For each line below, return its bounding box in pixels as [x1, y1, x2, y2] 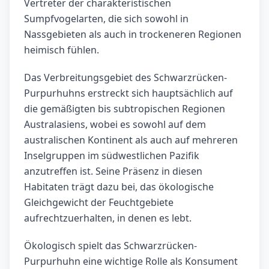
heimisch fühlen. [24, 43, 99, 57]
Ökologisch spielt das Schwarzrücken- [24, 239, 197, 253]
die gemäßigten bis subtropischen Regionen [24, 102, 225, 116]
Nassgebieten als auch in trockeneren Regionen [24, 28, 241, 41]
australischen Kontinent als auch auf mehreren [24, 133, 238, 147]
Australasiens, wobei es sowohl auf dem [24, 118, 206, 131]
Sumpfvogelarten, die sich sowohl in [24, 12, 189, 26]
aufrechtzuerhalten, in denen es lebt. [24, 211, 192, 225]
